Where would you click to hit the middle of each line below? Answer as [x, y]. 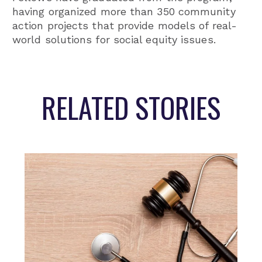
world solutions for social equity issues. [114, 40]
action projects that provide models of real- [125, 26]
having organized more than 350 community [124, 12]
